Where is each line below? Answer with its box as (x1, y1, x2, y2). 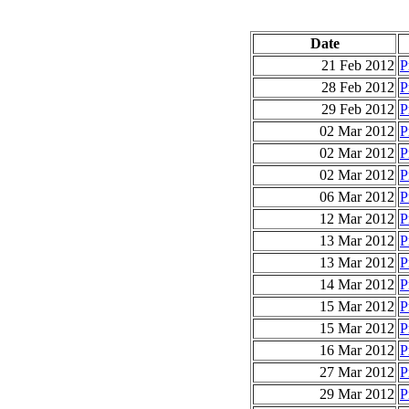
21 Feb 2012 (321, 57, 394, 73)
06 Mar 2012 (320, 188, 394, 204)
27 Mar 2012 (320, 363, 394, 380)
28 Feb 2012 (321, 79, 394, 95)
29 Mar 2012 (320, 385, 394, 402)
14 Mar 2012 (320, 276, 394, 292)
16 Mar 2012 (320, 341, 394, 358)
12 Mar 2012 (320, 210, 394, 226)
